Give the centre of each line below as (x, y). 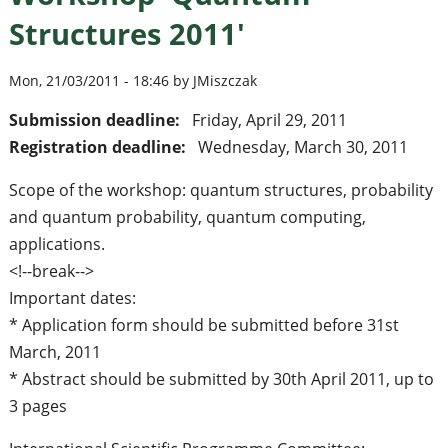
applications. (56, 243)
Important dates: (72, 297)
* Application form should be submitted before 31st (203, 324)
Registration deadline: (99, 146)
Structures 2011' (126, 34)
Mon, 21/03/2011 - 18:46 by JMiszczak (132, 80)
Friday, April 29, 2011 (269, 119)
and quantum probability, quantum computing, (187, 216)
